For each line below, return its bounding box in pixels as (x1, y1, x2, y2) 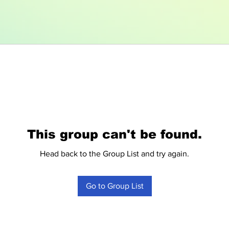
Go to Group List (85, 181, 144, 190)
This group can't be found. (27, 127, 202, 141)
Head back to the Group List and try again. (40, 149, 189, 158)
